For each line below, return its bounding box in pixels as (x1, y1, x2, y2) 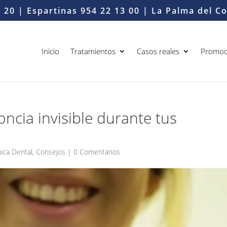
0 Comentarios (73, 147, 121, 157)
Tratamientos (70, 46, 116, 56)
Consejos (36, 147, 66, 157)
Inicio (41, 46, 59, 56)
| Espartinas (15, 5, 81, 16)
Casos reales (136, 46, 179, 56)
